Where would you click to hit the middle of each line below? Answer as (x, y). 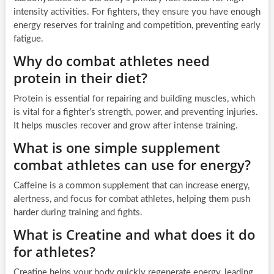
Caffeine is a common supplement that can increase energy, (131, 186)
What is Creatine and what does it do (134, 235)
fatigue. (28, 39)
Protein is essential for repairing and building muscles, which (134, 99)
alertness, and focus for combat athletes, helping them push (131, 199)
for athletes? (54, 252)
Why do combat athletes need (111, 61)
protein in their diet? (80, 78)
